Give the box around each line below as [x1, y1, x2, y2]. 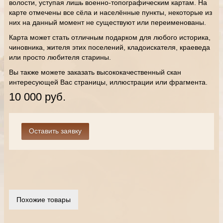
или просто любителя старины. [9, 53, 113, 61]
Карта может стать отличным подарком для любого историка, [9, 33, 211, 41]
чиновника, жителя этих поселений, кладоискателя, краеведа [9, 43, 210, 51]
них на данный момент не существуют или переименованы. [9, 18, 208, 26]
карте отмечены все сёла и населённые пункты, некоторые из [9, 8, 212, 16]
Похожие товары [16, 196, 71, 204]
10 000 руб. [9, 91, 66, 103]
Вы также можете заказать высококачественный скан [9, 68, 181, 76]
